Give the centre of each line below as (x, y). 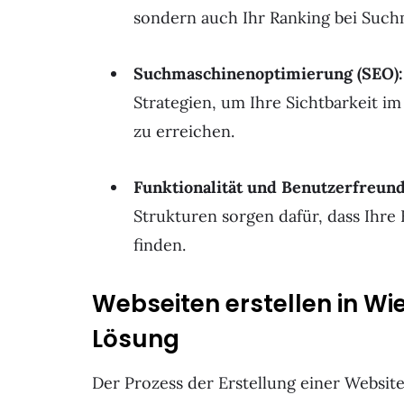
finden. (160, 244)
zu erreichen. (184, 132)
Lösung (136, 340)
